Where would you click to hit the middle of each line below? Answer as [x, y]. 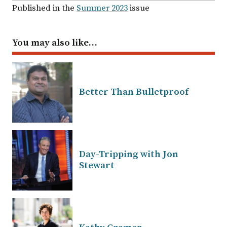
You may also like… [55, 43]
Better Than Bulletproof [134, 92]
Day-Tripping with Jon [129, 154]
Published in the [44, 8]
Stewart [97, 165]
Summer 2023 [102, 8]
